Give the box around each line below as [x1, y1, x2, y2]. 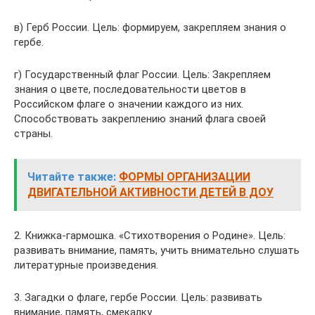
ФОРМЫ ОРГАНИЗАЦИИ [119, 170, 250, 184]
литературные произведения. [14, 259, 158, 271]
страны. [14, 127, 53, 140]
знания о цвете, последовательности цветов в [14, 83, 246, 96]
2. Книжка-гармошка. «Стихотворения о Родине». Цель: [14, 229, 285, 242]
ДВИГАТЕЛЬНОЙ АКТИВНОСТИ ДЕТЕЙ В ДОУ [27, 186, 274, 199]
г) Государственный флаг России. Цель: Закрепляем [14, 68, 271, 81]
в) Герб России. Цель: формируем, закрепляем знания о [14, 21, 286, 34]
